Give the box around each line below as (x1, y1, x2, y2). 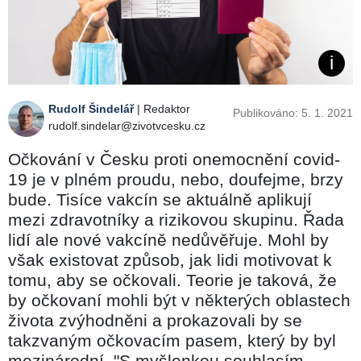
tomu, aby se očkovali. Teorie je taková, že (8, 270, 337, 289)
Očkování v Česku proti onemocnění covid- (8, 149, 340, 168)
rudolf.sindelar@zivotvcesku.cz (48, 118, 205, 132)
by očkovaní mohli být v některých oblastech (8, 290, 351, 309)
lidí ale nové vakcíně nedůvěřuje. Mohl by (8, 230, 329, 249)
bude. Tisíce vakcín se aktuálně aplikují (8, 189, 312, 209)
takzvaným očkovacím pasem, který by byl (8, 330, 336, 350)
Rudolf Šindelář (48, 102, 134, 115)
